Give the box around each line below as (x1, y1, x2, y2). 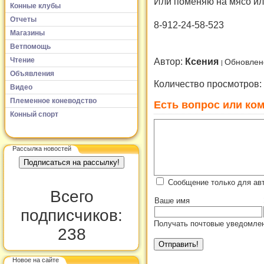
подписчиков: (21, 206, 123, 225)
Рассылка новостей (12, 144, 71, 152)
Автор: (154, 56, 185, 67)
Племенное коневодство (10, 96, 97, 105)
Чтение (10, 55, 35, 64)
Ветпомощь (10, 42, 51, 51)
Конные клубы (10, 1, 61, 10)
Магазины (10, 28, 45, 37)
